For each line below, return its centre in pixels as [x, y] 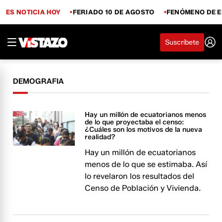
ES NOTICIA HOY [33, 12]
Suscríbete [182, 42]
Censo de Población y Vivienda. [143, 188]
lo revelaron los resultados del [140, 176]
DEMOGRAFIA [39, 81]
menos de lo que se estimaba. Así [146, 164]
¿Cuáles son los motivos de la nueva [144, 130]
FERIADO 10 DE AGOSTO [113, 12]
